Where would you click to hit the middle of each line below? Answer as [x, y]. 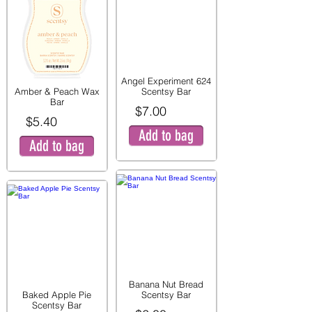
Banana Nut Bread [166, 284]
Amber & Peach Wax [57, 91]
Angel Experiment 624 [166, 81]
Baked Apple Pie [57, 295]
